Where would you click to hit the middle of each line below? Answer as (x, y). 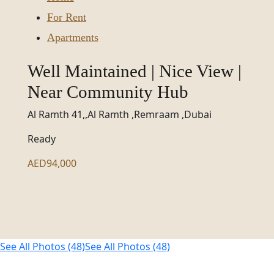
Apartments (72, 37)
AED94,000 (52, 163)
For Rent (66, 17)
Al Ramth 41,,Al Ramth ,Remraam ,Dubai (119, 114)
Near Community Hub (108, 92)
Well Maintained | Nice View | (134, 71)
